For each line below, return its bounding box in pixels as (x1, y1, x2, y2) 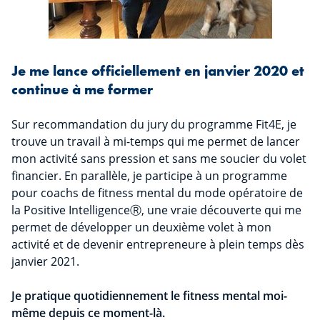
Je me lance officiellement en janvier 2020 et (11, 61, 304, 81)
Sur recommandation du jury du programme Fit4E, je (11, 116, 296, 133)
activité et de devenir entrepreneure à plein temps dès (11, 236, 304, 253)
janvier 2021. (11, 254, 79, 270)
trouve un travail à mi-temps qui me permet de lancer (11, 134, 300, 150)
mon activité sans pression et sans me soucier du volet (11, 151, 306, 167)
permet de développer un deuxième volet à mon (11, 219, 271, 236)
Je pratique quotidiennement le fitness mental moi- (11, 288, 287, 304)
